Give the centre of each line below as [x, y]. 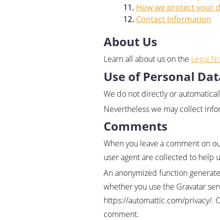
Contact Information [174, 19]
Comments [136, 126]
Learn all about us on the [148, 59]
